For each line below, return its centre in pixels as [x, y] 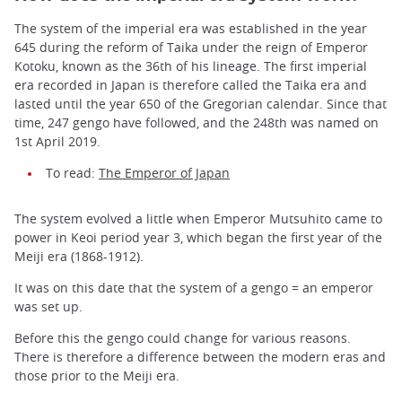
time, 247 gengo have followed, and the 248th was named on [197, 123]
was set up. [48, 306]
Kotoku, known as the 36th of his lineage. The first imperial [191, 66]
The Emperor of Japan [164, 173]
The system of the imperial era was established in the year [191, 29]
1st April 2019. [57, 142]
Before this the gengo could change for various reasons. [183, 337]
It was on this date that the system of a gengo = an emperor [194, 287]
